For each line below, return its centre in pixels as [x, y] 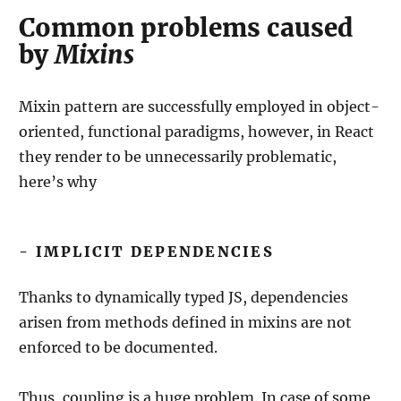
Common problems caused [186, 28]
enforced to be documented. [118, 347]
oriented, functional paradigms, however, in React [196, 132]
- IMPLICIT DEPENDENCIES [146, 252]
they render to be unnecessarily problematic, [178, 157]
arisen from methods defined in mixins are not [185, 322]
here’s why [58, 182]
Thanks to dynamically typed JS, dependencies [183, 297]
